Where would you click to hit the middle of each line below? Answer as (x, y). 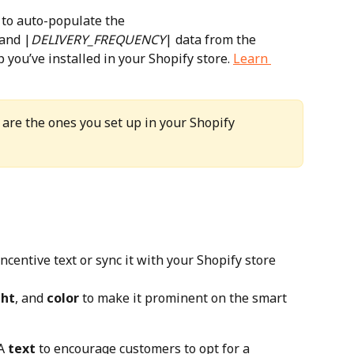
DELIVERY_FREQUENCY (98, 39)
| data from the (212, 39)
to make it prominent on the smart (185, 298)
